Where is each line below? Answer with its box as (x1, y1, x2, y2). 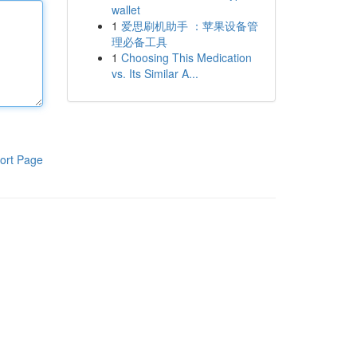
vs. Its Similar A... (111, 65, 198, 81)
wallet (111, 2, 140, 18)
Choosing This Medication (120, 49, 252, 65)
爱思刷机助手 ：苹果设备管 (120, 18, 258, 33)
